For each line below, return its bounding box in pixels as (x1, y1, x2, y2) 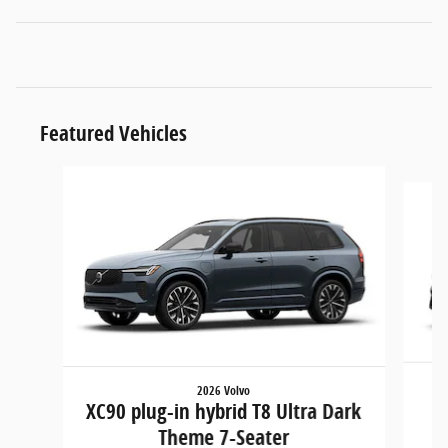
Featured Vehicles (40, 118, 187, 147)
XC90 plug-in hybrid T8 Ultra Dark (86, 396, 362, 425)
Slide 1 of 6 (15, 165, 89, 185)
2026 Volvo (197, 381, 251, 399)
